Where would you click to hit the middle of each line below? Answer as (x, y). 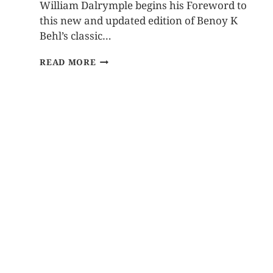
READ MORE (68, 62)
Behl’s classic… (76, 36)
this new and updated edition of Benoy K (139, 21)
